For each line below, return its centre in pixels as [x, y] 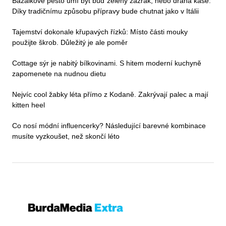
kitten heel [29, 105]
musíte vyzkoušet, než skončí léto [66, 136]
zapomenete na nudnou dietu [59, 74]
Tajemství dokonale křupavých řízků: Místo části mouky [100, 32]
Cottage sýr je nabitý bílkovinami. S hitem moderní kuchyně [107, 63]
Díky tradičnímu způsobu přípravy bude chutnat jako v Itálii [105, 11]
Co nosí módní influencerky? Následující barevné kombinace [109, 126]
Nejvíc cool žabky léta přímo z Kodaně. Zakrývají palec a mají [110, 95]
